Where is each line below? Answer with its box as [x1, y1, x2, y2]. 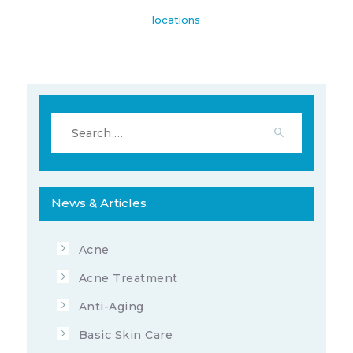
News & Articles [50, 195, 147, 210]
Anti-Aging [78, 299, 144, 314]
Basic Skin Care [78, 327, 173, 342]
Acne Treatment [78, 270, 178, 285]
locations [152, 13, 201, 26]
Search [50, 113, 92, 128]
